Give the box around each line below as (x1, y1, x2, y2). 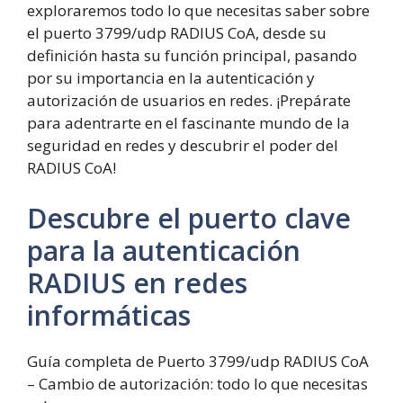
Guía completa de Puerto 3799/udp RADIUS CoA (27, 350, 369, 372)
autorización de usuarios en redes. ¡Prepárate (27, 90, 351, 112)
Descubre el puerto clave (27, 199, 351, 237)
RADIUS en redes (27, 264, 247, 301)
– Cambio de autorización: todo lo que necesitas (27, 372, 368, 394)
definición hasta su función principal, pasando (27, 45, 357, 67)
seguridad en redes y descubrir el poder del (27, 135, 338, 157)
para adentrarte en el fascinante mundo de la (27, 112, 350, 134)
